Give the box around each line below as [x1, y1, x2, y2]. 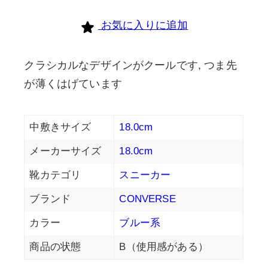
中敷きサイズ [29, 121, 92, 133]
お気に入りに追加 [100, 19, 188, 31]
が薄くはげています [24, 77, 122, 90]
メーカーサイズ [29, 145, 102, 157]
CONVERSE [119, 193, 176, 205]
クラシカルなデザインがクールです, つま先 [24, 59, 237, 71]
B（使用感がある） [119, 240, 208, 252]
